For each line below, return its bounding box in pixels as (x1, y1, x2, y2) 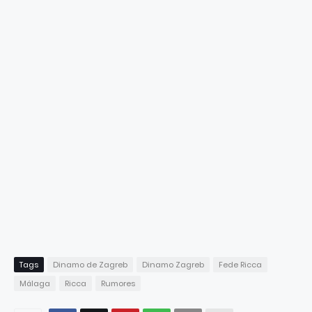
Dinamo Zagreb (142, 259, 204, 270)
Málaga (19, 278, 50, 289)
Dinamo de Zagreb (53, 259, 127, 270)
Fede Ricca (219, 259, 262, 270)
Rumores (101, 278, 135, 289)
